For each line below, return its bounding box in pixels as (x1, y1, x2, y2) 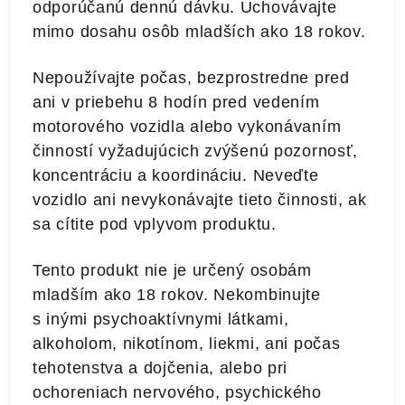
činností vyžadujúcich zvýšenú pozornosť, (33, 142, 359, 160)
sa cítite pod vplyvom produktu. (33, 215, 277, 233)
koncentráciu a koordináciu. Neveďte (33, 166, 319, 184)
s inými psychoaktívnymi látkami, (33, 310, 289, 328)
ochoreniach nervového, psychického (33, 383, 322, 401)
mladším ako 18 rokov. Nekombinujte (33, 286, 321, 304)
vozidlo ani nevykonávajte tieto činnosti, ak (33, 191, 367, 209)
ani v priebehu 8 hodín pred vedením (33, 93, 320, 111)
